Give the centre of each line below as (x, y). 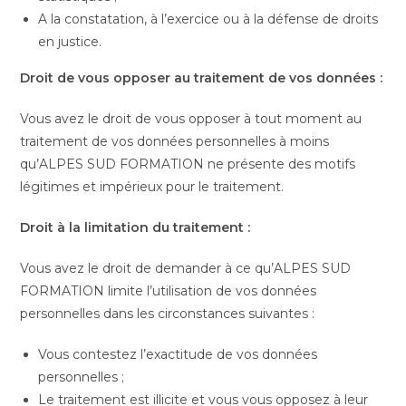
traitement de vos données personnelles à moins (175, 141)
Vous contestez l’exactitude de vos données (178, 354)
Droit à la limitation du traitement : (135, 227)
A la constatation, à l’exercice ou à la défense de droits (208, 19)
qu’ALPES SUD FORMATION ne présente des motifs (188, 164)
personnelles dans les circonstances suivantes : (168, 314)
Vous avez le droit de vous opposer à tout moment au (191, 119)
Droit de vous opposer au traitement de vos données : (202, 78)
